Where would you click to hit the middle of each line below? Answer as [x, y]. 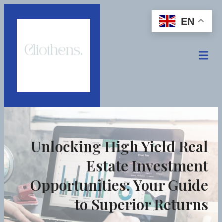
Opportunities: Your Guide [119, 185]
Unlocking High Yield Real [119, 146]
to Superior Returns [141, 204]
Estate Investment [147, 166]
